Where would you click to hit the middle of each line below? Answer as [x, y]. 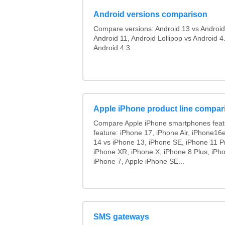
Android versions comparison [150, 14]
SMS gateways [121, 217]
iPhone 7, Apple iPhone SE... [139, 162]
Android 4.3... [115, 48]
